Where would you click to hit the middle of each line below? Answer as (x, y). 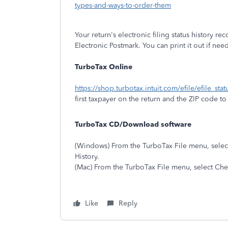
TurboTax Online (104, 67)
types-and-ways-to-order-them (123, 5)
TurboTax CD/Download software (133, 124)
